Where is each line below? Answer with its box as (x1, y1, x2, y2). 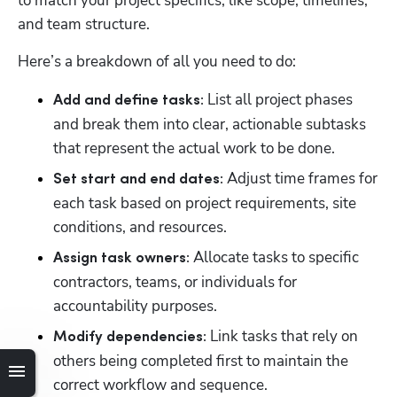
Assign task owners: (53, 250, 190, 266)
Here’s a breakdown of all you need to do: (18, 51, 300, 72)
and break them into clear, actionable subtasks (53, 113, 366, 135)
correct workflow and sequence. (53, 374, 268, 395)
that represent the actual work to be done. (53, 137, 339, 159)
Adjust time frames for (223, 167, 378, 189)
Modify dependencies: (53, 329, 206, 345)
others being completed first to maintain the (53, 350, 348, 371)
